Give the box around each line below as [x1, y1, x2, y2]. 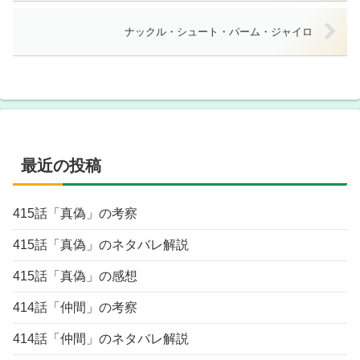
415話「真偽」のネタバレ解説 [13, 238, 189, 252]
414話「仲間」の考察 [13, 301, 137, 315]
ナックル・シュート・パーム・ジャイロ [124, 26, 313, 39]
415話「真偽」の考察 [13, 207, 137, 221]
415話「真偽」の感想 [13, 269, 137, 284]
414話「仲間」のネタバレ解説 [13, 332, 189, 346]
